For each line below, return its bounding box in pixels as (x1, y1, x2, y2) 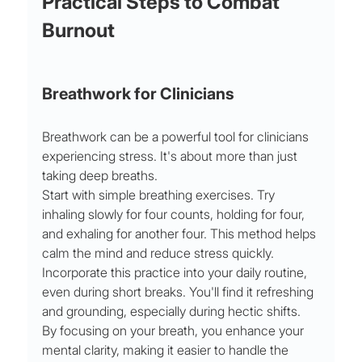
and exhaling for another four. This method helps (42, 225, 320, 242)
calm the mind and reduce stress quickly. (42, 245, 278, 262)
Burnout (42, 19, 116, 43)
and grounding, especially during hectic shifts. (42, 303, 305, 320)
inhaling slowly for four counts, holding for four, (42, 206, 309, 223)
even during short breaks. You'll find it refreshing (42, 284, 318, 301)
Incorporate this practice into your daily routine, (42, 264, 311, 281)
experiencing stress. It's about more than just (42, 148, 301, 165)
